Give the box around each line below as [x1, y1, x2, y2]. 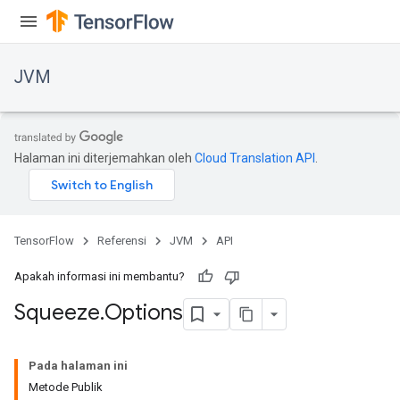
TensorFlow [14, 234, 74, 247]
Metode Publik [29, 380, 103, 394]
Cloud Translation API [195, 151, 315, 165]
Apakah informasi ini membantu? [14, 270, 185, 283]
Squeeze [14, 299, 100, 327]
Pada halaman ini [29, 359, 128, 372]
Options [104, 299, 183, 327]
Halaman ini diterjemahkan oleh [14, 151, 195, 165]
